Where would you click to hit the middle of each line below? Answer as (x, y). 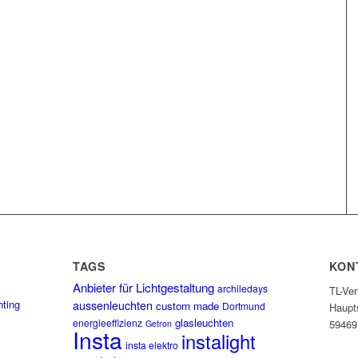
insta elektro (151, 345)
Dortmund (243, 306)
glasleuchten (204, 323)
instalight (218, 342)
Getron (158, 324)
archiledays (242, 288)
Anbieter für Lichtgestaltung (143, 288)
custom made (187, 306)
